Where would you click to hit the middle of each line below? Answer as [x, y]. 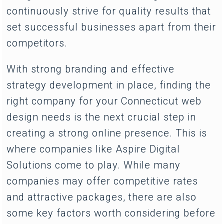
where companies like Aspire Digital [93, 149]
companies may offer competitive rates [102, 181]
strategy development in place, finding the [109, 85]
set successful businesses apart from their [111, 27]
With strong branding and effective [91, 69]
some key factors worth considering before [111, 213]
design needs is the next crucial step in [101, 117]
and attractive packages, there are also [102, 197]
